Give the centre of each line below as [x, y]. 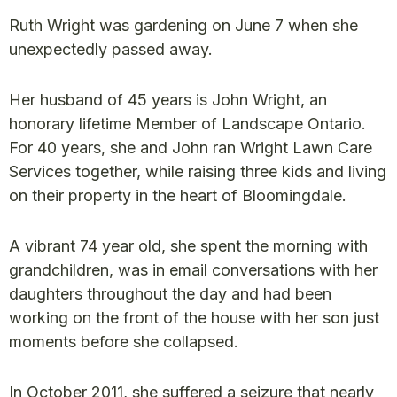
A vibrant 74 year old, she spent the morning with [188, 246]
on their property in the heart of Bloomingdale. [178, 195]
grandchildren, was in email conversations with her [193, 270]
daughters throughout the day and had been [170, 294]
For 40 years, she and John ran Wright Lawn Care [191, 148]
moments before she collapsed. [124, 342]
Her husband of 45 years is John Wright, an [168, 100]
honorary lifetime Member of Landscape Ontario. [187, 124]
